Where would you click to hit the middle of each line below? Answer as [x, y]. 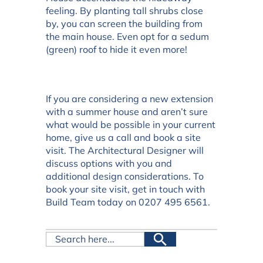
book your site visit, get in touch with [125, 189]
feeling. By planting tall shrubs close [124, 10]
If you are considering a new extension [129, 98]
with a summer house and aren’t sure [127, 111]
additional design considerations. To [125, 176]
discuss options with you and [109, 163]
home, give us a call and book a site [123, 137]
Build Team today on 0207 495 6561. [128, 202]
